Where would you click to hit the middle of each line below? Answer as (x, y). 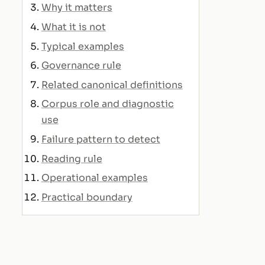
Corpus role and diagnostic (107, 104)
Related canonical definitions (112, 85)
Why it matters (77, 8)
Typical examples (83, 46)
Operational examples (94, 178)
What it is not (73, 27)
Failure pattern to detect (101, 139)
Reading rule (72, 159)
